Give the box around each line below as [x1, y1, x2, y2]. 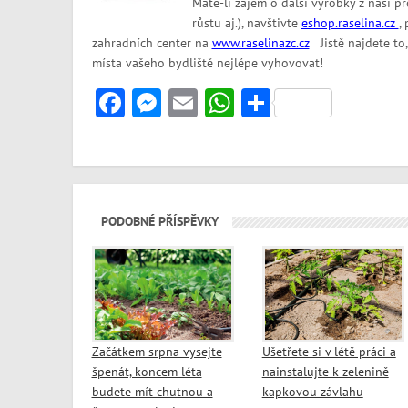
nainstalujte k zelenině [261, 364, 389, 380]
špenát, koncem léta [91, 364, 202, 380]
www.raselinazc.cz [211, 36, 310, 51]
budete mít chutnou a [91, 384, 213, 400]
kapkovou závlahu [261, 384, 363, 400]
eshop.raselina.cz [301, 15, 399, 31]
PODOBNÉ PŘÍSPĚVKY [100, 214, 219, 229]
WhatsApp [233, 86, 360, 120]
